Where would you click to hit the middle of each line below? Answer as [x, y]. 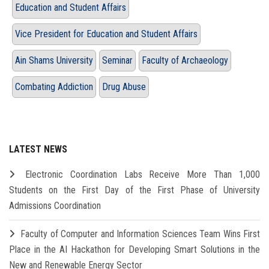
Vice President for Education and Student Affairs [106, 34]
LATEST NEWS [38, 150]
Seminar [117, 61]
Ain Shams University [54, 61]
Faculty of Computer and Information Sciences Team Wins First [141, 234]
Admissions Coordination [55, 206]
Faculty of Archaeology [185, 61]
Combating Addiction [54, 87]
